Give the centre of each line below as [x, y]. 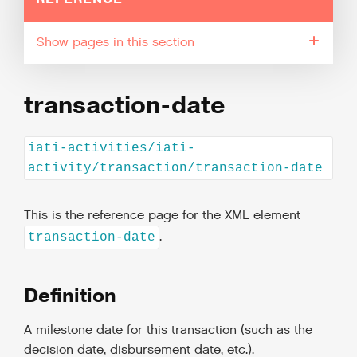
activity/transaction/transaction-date [175, 168]
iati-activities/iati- [112, 148]
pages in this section [133, 43]
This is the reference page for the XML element [162, 216]
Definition [70, 296]
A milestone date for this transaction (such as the [168, 331]
